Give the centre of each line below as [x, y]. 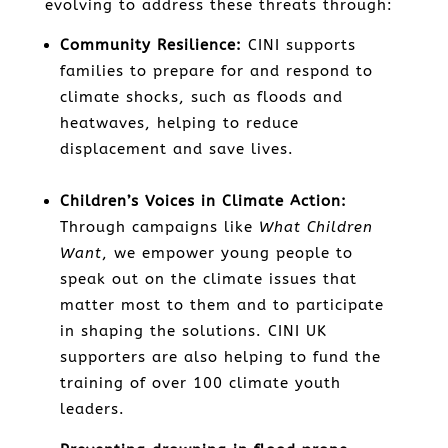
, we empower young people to [227, 253]
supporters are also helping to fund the [220, 357]
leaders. [95, 409]
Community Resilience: [150, 45]
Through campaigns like [159, 227]
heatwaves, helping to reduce [179, 123]
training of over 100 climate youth [200, 383]
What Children [315, 227]
